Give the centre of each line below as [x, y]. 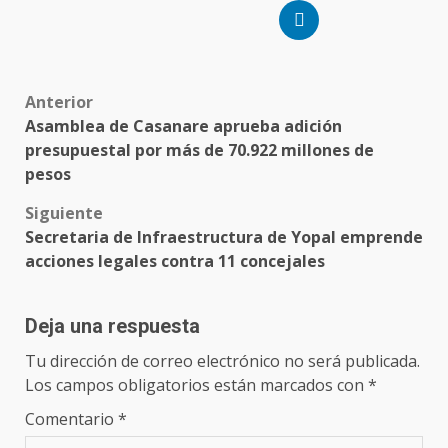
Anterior [59, 101]
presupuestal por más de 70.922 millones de [199, 149]
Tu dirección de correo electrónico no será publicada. [222, 360]
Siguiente [64, 212]
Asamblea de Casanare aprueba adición [183, 125]
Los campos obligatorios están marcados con [196, 384]
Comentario [71, 418]
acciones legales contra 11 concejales [175, 260]
